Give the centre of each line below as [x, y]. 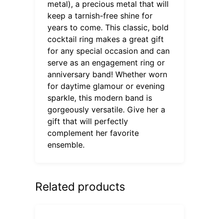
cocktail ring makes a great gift [106, 39]
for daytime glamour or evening [106, 86]
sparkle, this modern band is [100, 98]
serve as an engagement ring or [106, 62]
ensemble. [66, 144]
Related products [80, 186]
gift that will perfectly [88, 121]
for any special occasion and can [109, 51]
